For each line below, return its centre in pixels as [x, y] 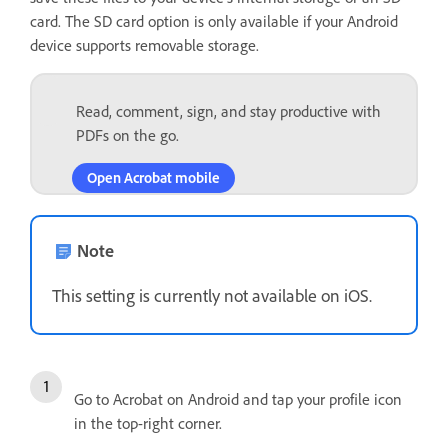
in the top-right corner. [148, 423]
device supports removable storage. [144, 45]
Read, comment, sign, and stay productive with [228, 111]
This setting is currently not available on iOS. [212, 295]
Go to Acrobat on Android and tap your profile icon [238, 399]
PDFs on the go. [127, 135]
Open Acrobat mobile [153, 177]
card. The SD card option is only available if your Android [214, 21]
